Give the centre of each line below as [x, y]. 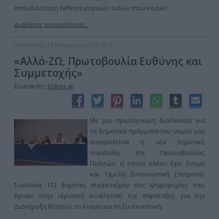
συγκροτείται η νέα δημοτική [147, 142]
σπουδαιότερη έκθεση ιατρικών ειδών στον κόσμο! [91, 8]
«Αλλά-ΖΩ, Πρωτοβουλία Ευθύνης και [108, 61]
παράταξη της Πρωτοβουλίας [147, 153]
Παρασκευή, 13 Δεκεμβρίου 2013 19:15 [64, 45]
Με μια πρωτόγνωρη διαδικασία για [147, 120]
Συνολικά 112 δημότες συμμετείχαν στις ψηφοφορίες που [109, 185]
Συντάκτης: [31, 86]
